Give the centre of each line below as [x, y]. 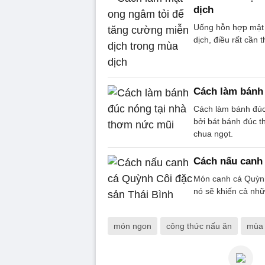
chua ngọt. [213, 133]
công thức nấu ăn [199, 226]
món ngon [132, 226]
